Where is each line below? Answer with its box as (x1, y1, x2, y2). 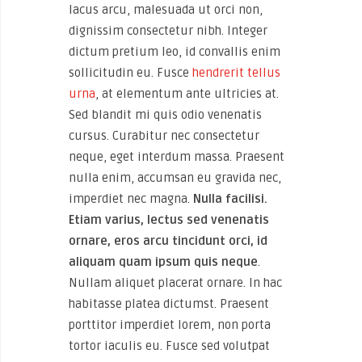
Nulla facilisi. (193, 191, 267, 206)
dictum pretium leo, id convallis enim (69, 44, 280, 59)
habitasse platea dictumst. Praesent (69, 296, 269, 311)
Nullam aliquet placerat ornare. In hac (69, 275, 282, 290)
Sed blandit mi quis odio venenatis (69, 107, 262, 122)
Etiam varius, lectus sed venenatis (69, 212, 269, 227)
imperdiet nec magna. (69, 191, 193, 206)
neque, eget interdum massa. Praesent (69, 149, 284, 164)
